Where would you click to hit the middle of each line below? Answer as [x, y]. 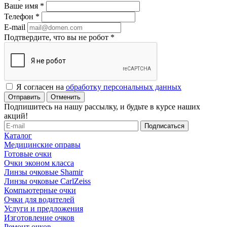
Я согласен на [41, 87]
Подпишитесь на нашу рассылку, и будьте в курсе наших [102, 107]
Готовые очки [28, 154]
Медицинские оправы [42, 145]
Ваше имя [22, 6]
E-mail [15, 27]
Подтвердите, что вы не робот [57, 37]
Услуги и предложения [44, 209]
